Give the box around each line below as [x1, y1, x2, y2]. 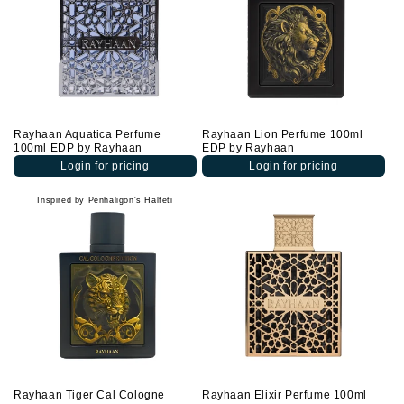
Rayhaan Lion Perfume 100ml [202, 128, 363, 141]
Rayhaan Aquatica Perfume [14, 128, 161, 141]
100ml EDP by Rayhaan [14, 142, 142, 154]
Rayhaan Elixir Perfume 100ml [202, 389, 367, 401]
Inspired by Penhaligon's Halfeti [37, 196, 173, 205]
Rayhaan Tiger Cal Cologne [14, 389, 166, 401]
